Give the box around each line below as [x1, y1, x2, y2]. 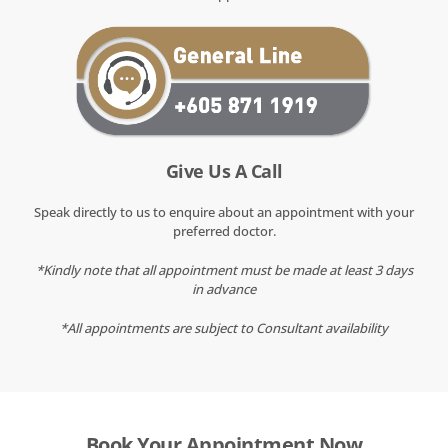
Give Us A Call [165, 159, 283, 184]
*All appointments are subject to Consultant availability [60, 319, 388, 338]
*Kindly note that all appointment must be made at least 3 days [35, 261, 413, 280]
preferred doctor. [172, 222, 276, 241]
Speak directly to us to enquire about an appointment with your [34, 203, 414, 222]
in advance [192, 280, 256, 299]
